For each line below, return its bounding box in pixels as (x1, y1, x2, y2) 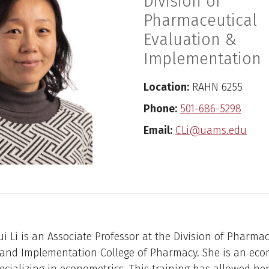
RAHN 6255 (189, 80, 243, 94)
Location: (144, 80, 189, 94)
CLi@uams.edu (175, 124, 247, 138)
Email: (144, 124, 172, 138)
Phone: (144, 102, 177, 116)
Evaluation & (144, 30, 237, 50)
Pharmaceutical (144, 11, 257, 31)
